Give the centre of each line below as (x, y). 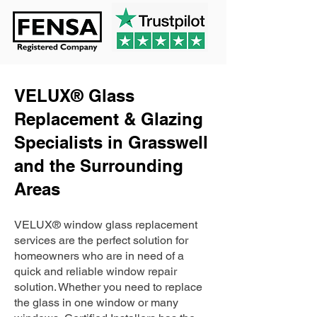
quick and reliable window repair (96, 271)
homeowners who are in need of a (99, 256)
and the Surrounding (99, 166)
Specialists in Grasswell (111, 142)
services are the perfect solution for (101, 240)
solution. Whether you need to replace (108, 287)
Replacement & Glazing (109, 119)
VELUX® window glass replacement (106, 225)
